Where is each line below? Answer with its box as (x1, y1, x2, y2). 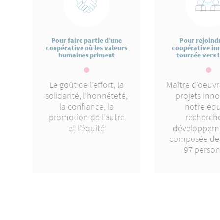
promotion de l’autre (48, 111, 125, 123)
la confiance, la (59, 101, 114, 112)
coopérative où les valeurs (46, 43, 128, 52)
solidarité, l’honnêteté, (45, 90, 128, 101)
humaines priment (58, 51, 115, 59)
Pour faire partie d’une (51, 36, 122, 45)
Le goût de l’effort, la (49, 79, 124, 90)
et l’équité (68, 122, 105, 134)
